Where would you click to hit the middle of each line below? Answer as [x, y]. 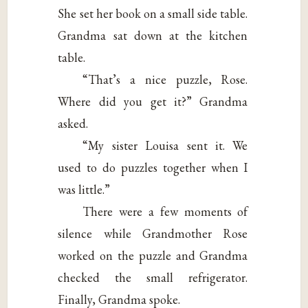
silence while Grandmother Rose [153, 233]
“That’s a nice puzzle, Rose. [165, 79]
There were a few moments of [165, 211]
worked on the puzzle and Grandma [153, 255]
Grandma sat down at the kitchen [153, 35]
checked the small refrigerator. [153, 277]
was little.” [84, 189]
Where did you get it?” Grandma [153, 101]
